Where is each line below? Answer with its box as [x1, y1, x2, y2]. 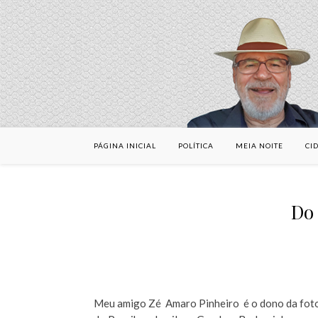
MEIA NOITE [236, 141, 283, 150]
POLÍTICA [178, 141, 214, 150]
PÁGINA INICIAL [94, 141, 156, 150]
